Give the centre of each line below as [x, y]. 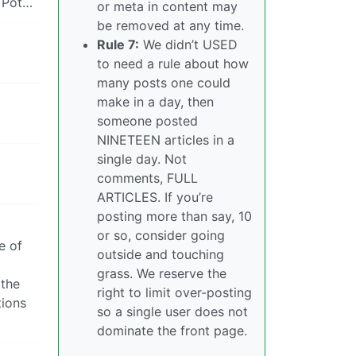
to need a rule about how [173, 63]
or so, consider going [161, 235]
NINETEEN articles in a [166, 139]
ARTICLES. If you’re [155, 197]
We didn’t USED [188, 44]
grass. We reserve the [162, 273]
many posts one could [164, 82]
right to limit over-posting [174, 292]
